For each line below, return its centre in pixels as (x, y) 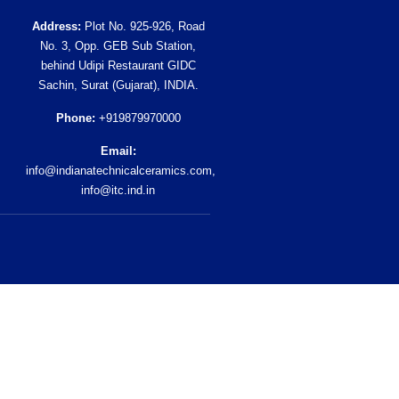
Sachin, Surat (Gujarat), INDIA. (118, 85)
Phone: (75, 118)
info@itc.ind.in (118, 190)
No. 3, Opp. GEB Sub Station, (118, 46)
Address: (56, 26)
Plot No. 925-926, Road (142, 26)
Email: (118, 151)
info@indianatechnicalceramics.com (118, 171)
